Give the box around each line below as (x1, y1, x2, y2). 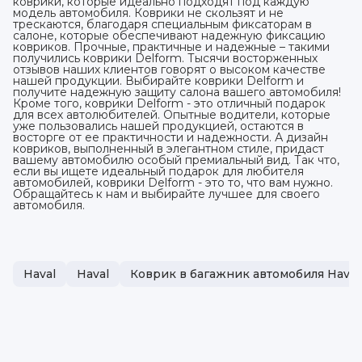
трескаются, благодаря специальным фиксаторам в (13, 16, 312, 32)
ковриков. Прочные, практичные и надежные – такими (13, 39, 330, 54)
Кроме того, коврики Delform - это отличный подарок (13, 95, 326, 111)
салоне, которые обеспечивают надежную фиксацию (13, 27, 326, 43)
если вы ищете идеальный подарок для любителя (13, 163, 304, 179)
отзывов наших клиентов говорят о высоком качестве (13, 61, 326, 77)
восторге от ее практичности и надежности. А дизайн (13, 129, 328, 145)
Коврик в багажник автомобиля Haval (130, 266, 360, 281)
